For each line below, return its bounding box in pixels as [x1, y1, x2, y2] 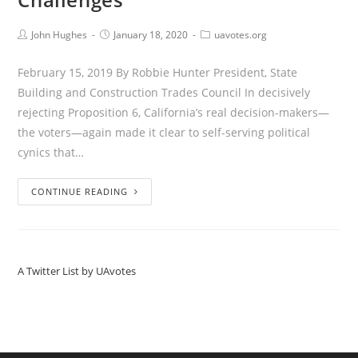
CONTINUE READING [31, 185, 129, 198]
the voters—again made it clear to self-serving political [18, 125, 311, 141]
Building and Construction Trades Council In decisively [18, 85, 311, 101]
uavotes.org [214, 28, 268, 42]
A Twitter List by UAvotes [18, 264, 137, 279]
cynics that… [18, 145, 85, 161]
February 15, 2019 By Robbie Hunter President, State [18, 65, 298, 81]
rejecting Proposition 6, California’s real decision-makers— [18, 105, 330, 121]
